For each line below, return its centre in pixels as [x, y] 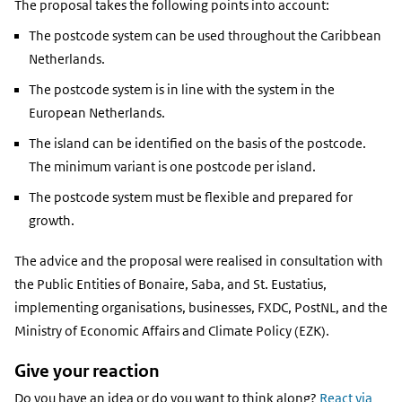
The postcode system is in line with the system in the [182, 90]
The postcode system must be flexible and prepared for [191, 198]
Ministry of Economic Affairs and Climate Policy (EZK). [172, 331]
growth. [52, 221]
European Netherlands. [97, 114]
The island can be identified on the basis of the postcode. [197, 144]
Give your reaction [87, 371]
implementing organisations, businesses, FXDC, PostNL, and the [201, 307]
